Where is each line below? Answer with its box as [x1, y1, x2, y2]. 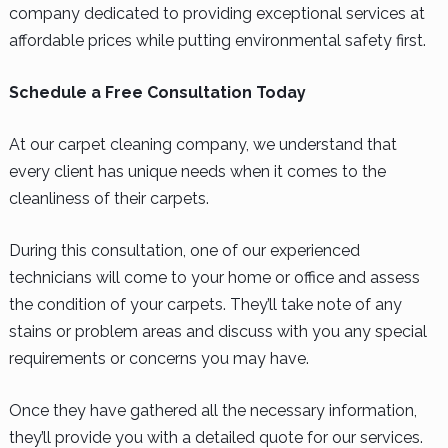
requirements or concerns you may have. [8, 348, 309, 368]
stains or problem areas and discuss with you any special [8, 321, 427, 341]
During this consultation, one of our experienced [8, 240, 360, 260]
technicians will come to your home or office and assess [8, 267, 420, 287]
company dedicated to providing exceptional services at [8, 3, 425, 23]
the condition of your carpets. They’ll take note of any [8, 294, 402, 314]
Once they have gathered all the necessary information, [8, 400, 417, 420]
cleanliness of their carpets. [8, 188, 209, 208]
